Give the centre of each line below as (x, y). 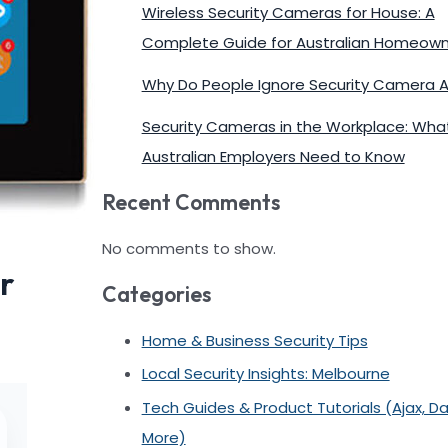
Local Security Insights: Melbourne (265, 374)
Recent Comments (190, 202)
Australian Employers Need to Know (273, 156)
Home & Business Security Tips (254, 340)
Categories (156, 294)
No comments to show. (188, 248)
